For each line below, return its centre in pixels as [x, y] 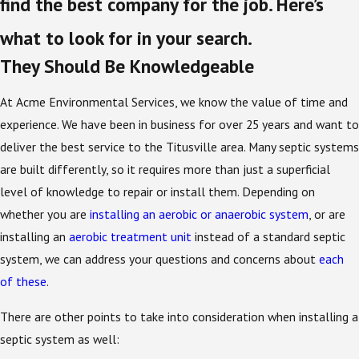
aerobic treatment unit [130, 237]
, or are [327, 214]
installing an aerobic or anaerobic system [199, 214]
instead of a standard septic [268, 237]
